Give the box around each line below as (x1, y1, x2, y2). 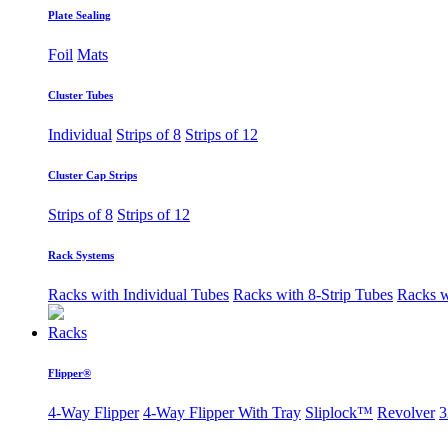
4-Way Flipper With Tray (143, 403, 301, 421)
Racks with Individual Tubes (48, 285, 229, 303)
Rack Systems (48, 248, 114, 261)
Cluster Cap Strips (48, 168, 137, 181)
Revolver (377, 403, 435, 421)
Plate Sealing (48, 9, 111, 22)
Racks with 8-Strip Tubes (233, 285, 393, 303)
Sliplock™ (305, 403, 373, 421)
